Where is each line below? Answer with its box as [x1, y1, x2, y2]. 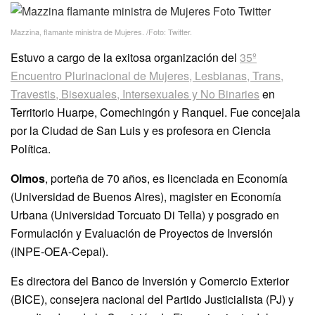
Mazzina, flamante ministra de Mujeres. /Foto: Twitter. [11, 26, 192, 38]
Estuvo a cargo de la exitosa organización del [11, 49, 240, 66]
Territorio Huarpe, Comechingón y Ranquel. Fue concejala [11, 104, 300, 121]
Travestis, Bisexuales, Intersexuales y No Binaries [11, 86, 259, 103]
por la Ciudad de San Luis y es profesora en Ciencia [11, 122, 271, 139]
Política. [11, 141, 51, 157]
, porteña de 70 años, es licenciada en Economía [45, 170, 288, 187]
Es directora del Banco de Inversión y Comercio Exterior [11, 273, 289, 290]
